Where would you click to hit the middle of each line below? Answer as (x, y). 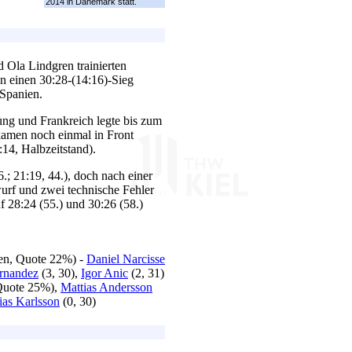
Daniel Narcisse (126, 259)
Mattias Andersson (106, 288)
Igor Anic (104, 273)
